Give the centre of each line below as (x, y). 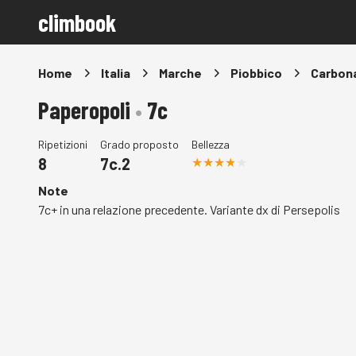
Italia (116, 73)
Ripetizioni (63, 144)
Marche (180, 73)
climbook (77, 22)
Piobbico (256, 73)
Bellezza (211, 144)
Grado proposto (139, 144)
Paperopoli (87, 110)
